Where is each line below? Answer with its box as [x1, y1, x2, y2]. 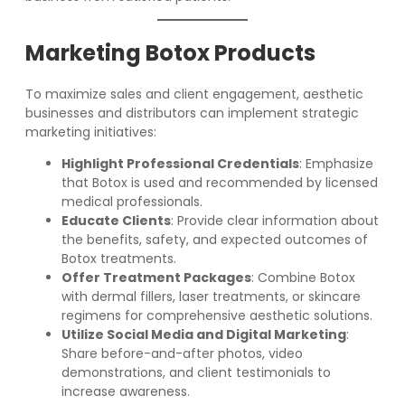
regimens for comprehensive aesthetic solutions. [61, 306, 372, 325]
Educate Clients [61, 211, 171, 230]
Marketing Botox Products [25, 38, 316, 69]
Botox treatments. [61, 249, 176, 268]
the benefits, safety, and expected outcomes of [61, 230, 368, 249]
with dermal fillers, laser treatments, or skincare [61, 287, 361, 306]
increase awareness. [61, 381, 190, 400]
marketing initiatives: [25, 122, 156, 141]
